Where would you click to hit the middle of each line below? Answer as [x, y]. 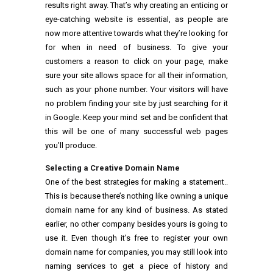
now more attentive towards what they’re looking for [136, 34]
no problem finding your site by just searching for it [136, 104]
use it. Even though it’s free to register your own [136, 238]
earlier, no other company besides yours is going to [136, 224]
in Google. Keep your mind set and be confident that [136, 118]
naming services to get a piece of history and [136, 266]
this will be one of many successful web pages [136, 132]
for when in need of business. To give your [136, 48]
